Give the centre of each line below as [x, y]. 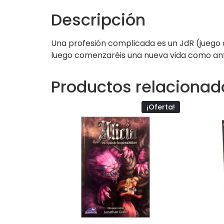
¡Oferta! [161, 107]
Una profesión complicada [103, 43]
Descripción [98, 20]
